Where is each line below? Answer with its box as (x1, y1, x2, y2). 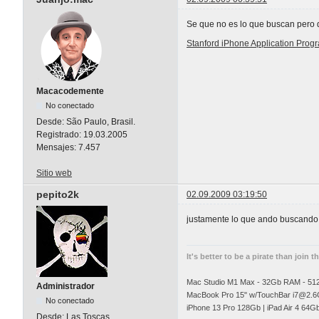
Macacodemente (36, 86, 104, 97)
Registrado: (36, 130, 83, 140)
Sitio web (36, 168, 72, 179)
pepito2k (36, 189, 79, 201)
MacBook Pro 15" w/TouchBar (187, 291, 293, 300)
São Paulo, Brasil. (66, 117, 135, 127)
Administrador (36, 281, 95, 292)
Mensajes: (36, 142, 78, 153)
